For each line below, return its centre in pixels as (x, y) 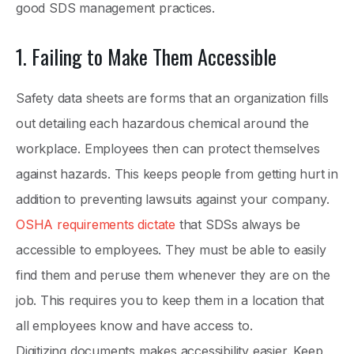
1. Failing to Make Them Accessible (146, 56)
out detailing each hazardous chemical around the (162, 123)
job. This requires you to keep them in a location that (170, 300)
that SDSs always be (238, 224)
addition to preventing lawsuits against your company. (173, 199)
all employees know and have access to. (134, 325)
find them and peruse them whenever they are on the (173, 275)
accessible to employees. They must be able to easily (171, 249)
